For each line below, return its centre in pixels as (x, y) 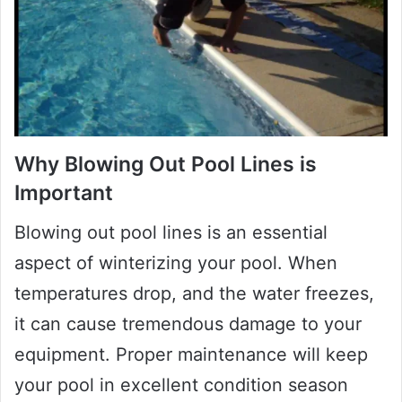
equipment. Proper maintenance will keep (191, 355)
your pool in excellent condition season (181, 385)
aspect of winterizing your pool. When (176, 263)
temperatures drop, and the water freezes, (194, 294)
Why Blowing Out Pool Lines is (166, 164)
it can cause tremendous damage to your (188, 324)
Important (64, 192)
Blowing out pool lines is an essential (171, 233)
